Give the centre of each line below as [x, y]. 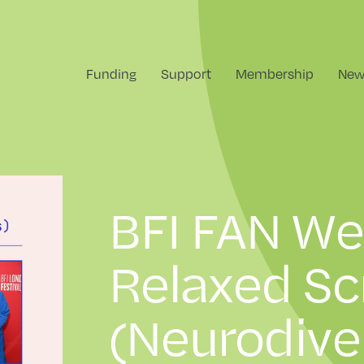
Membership [274, 73]
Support [186, 73]
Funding [111, 73]
